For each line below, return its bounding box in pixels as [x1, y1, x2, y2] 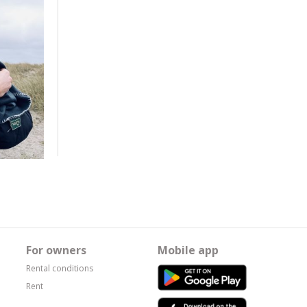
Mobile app [158, 242, 219, 258]
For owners [26, 242, 86, 258]
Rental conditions [26, 262, 93, 274]
